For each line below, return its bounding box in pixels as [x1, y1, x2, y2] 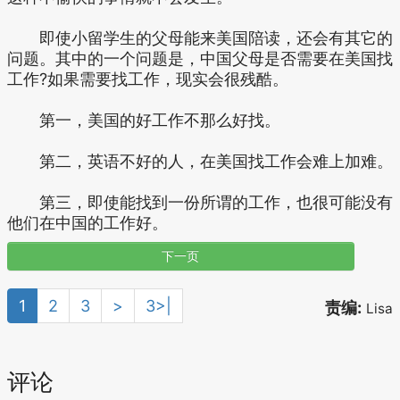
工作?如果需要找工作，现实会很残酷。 [7, 70, 288, 88]
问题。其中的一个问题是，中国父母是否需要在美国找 [7, 49, 393, 68]
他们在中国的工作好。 [7, 213, 168, 232]
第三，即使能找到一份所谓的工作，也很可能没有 [7, 193, 393, 212]
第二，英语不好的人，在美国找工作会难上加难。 [7, 152, 393, 171]
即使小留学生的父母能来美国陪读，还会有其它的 [7, 29, 393, 47]
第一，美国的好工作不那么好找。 [7, 111, 280, 129]
